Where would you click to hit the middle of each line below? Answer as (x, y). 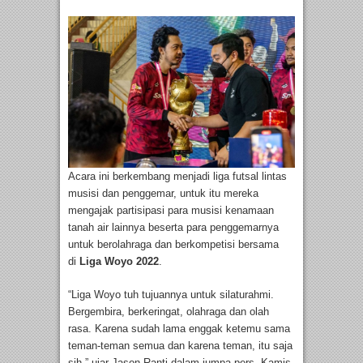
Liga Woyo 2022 (119, 262)
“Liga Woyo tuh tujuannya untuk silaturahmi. (171, 295)
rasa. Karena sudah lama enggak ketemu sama (179, 329)
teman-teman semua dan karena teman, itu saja (180, 346)
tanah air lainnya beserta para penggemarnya (173, 228)
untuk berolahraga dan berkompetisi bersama (173, 245)
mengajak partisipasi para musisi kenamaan (171, 211)
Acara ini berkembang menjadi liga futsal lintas (177, 177)
